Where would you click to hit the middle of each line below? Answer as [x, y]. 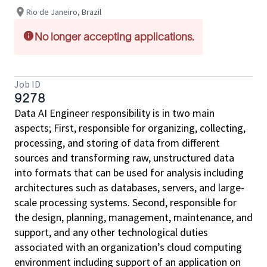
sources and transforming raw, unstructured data [124, 158]
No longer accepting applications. [114, 37]
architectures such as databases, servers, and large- [129, 187]
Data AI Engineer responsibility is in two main [114, 113]
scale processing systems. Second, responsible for [125, 202]
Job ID [27, 84]
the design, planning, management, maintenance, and [133, 217]
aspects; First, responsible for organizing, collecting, [130, 128]
